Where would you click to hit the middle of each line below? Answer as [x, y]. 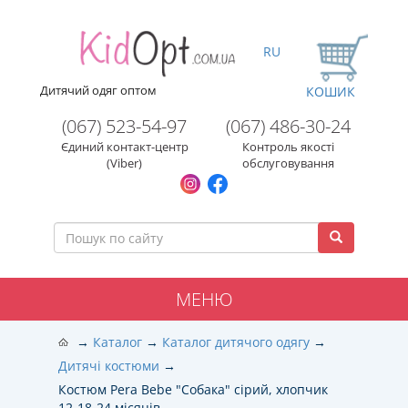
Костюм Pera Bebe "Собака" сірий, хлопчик [193, 389]
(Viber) [124, 163]
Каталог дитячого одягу [236, 342]
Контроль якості [288, 147]
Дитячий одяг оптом [98, 90]
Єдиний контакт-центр [124, 147]
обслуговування [288, 163]
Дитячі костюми [109, 366]
